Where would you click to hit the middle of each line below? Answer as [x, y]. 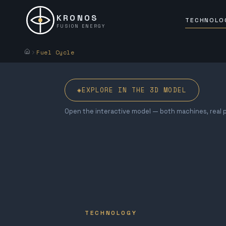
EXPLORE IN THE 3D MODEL [134, 90]
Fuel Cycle [55, 52]
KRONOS [78, 18]
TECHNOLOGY [111, 213]
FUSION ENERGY [81, 26]
